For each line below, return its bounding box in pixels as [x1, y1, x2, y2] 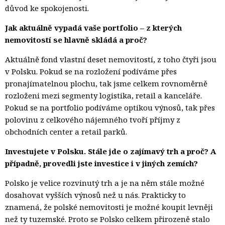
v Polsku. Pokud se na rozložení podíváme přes [5, 66, 177, 77]
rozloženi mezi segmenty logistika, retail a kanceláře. [5, 90, 202, 101]
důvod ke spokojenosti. [5, 3, 89, 14]
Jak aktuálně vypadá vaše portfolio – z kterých [5, 23, 182, 33]
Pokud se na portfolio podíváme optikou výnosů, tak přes [5, 102, 215, 113]
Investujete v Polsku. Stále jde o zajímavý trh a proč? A [5, 146, 216, 157]
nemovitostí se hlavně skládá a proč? [5, 35, 147, 45]
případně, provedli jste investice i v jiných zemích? [5, 158, 198, 169]
